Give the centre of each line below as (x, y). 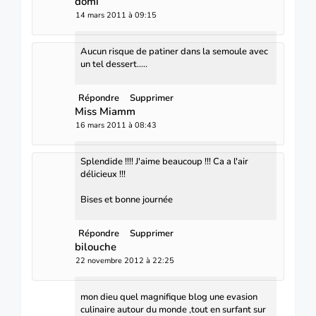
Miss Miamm (105, 111)
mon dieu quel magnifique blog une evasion (169, 297)
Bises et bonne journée (127, 199)
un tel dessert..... (114, 64)
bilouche (96, 247)
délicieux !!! (103, 174)
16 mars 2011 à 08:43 (116, 125)
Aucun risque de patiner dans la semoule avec (174, 51)
